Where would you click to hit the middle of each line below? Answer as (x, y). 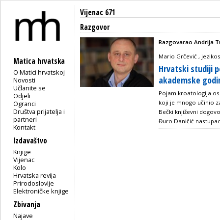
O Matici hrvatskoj (39, 72)
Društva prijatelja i (39, 111)
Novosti (25, 80)
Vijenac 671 (98, 13)
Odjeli (22, 96)
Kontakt (25, 127)
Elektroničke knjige (41, 191)
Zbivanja (27, 204)
